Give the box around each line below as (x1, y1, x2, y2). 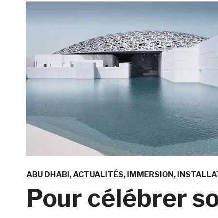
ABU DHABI (26, 169, 70, 179)
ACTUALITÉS (73, 169, 124, 179)
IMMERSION (127, 169, 174, 179)
